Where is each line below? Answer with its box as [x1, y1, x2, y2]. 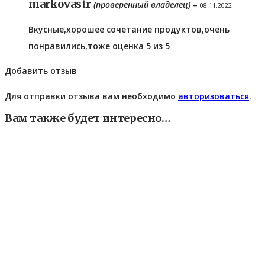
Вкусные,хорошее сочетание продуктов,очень [28, 23, 230, 35]
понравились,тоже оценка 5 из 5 [28, 40, 170, 51]
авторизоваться [178, 90, 249, 102]
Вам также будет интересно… [5, 111, 170, 125]
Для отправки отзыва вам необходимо [5, 90, 178, 102]
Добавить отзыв [5, 64, 77, 76]
